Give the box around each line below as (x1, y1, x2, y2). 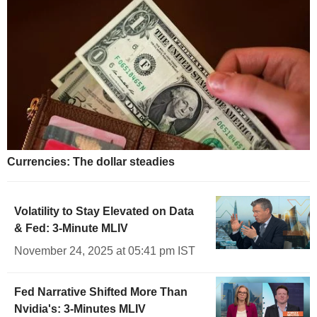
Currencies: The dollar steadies (7, 155, 175, 168)
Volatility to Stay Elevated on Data (14, 204, 194, 217)
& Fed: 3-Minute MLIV (14, 221, 128, 234)
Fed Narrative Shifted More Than (14, 285, 188, 298)
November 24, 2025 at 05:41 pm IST (14, 244, 195, 257)
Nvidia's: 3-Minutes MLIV (14, 302, 146, 315)
